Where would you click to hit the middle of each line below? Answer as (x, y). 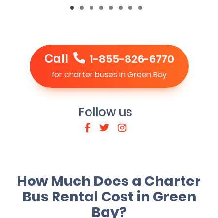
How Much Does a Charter (109, 182)
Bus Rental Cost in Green (109, 197)
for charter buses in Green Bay (109, 75)
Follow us (105, 112)
